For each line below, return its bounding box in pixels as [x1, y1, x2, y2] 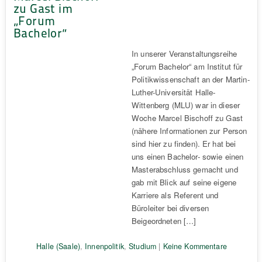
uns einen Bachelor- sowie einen [131, 150, 244, 162]
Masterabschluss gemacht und [131, 163, 238, 175]
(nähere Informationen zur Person [131, 125, 247, 136]
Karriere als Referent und [131, 189, 219, 201]
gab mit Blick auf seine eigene [131, 176, 237, 188]
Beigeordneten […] [131, 215, 196, 226]
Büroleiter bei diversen [131, 202, 209, 213]
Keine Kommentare [163, 240, 227, 251]
